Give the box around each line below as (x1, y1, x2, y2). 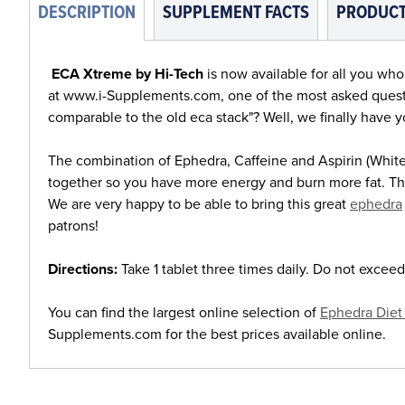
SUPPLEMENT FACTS (163, 2, 309, 25)
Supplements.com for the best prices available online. (48, 325, 386, 344)
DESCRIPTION (38, 2, 136, 25)
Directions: (48, 260, 118, 278)
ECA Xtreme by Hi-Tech (52, 65, 203, 83)
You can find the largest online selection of (48, 304, 320, 322)
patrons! (48, 217, 99, 235)
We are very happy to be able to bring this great (48, 195, 350, 213)
